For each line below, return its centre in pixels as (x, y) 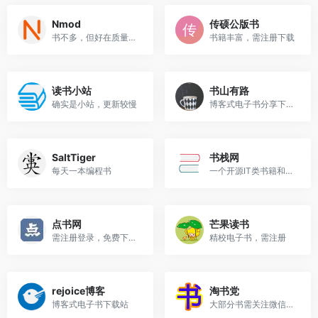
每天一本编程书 (82, 170)
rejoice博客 (78, 290)
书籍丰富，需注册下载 (252, 37)
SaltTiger (74, 157)
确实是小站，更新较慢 (94, 104)
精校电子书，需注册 (248, 237)
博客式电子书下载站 (90, 304)
